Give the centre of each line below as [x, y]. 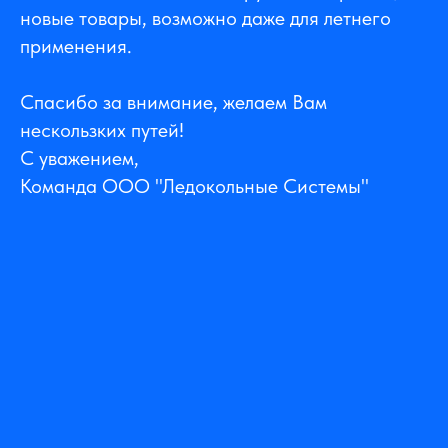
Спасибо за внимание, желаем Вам [173, 102]
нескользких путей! [102, 130]
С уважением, [79, 158]
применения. [76, 46]
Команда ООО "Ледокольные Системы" [194, 186]
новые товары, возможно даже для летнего [205, 18]
